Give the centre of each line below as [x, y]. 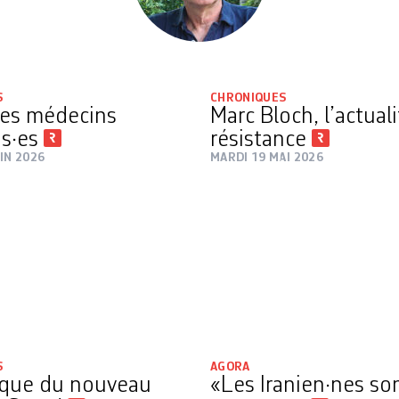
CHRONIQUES [248, 98]
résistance [261, 140]
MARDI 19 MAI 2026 [267, 158]
